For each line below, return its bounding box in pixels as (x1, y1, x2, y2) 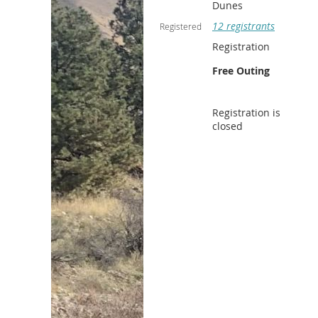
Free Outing (212, 64, 270, 77)
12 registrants (212, 19, 275, 33)
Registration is (212, 106, 280, 119)
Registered (160, 21, 202, 32)
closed (212, 119, 243, 133)
